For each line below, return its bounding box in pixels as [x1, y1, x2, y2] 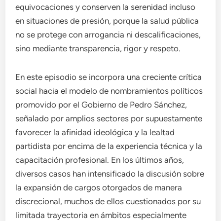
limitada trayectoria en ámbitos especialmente [15, 210, 187, 220]
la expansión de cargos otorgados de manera [15, 183, 183, 192]
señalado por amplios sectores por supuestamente [15, 113, 203, 123]
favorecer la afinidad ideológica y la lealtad [15, 127, 175, 137]
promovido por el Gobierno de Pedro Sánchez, [15, 100, 187, 110]
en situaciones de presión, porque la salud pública [15, 16, 199, 26]
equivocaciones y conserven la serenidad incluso [15, 2, 196, 12]
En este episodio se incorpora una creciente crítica [15, 72, 202, 82]
